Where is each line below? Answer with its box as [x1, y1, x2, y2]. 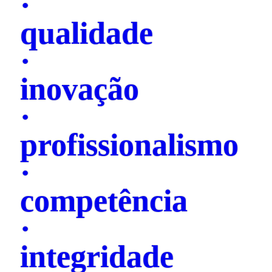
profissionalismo [20, 127, 239, 162]
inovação [20, 71, 139, 106]
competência [20, 183, 188, 218]
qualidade [20, 15, 153, 50]
